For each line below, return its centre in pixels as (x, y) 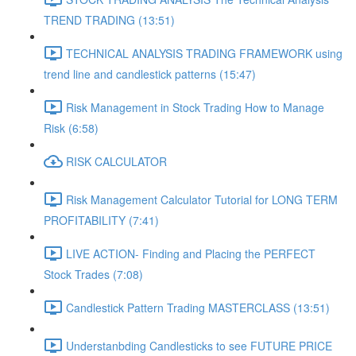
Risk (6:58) (71, 128)
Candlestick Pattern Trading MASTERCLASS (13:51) (198, 307)
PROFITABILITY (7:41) (101, 220)
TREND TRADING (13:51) (109, 20)
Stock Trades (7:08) (93, 274)
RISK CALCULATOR (116, 161)
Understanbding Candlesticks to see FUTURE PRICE (199, 345)
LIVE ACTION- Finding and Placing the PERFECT (191, 253)
